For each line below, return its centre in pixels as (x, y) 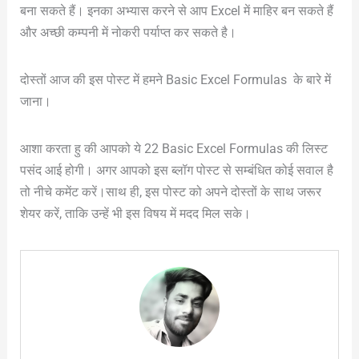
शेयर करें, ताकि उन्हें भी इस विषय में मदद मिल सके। (135, 213)
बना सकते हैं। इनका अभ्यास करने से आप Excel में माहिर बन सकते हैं (176, 10)
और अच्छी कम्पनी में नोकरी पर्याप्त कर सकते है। (128, 32)
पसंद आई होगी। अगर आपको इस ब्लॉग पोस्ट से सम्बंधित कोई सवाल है (176, 170)
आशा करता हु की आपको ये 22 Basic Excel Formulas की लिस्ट (173, 148)
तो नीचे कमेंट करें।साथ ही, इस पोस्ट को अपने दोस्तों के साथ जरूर (170, 192)
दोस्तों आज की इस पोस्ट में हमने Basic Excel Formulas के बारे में (175, 79)
